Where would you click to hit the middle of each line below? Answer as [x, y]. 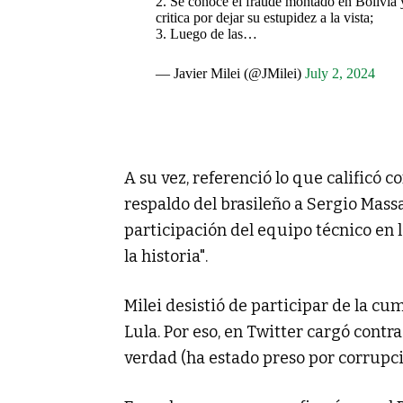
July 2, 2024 [340, 73]
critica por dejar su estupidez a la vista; [264, 17]
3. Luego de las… [206, 33]
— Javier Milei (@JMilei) [230, 73]
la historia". [166, 256]
